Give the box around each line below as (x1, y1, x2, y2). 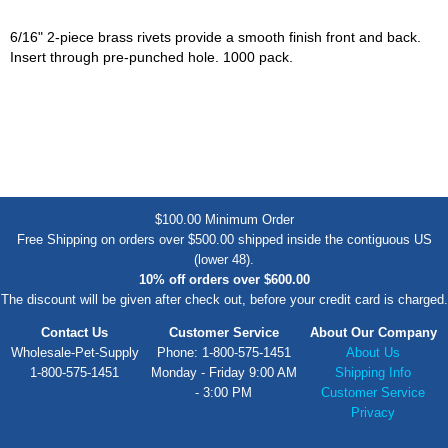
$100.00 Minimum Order (154, 212, 294, 227)
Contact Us (41, 325, 109, 340)
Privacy (351, 405, 396, 420)
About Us (346, 345, 401, 360)
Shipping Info (335, 365, 412, 380)
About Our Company (309, 325, 437, 340)
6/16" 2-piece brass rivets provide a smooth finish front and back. (10, 29, 421, 45)
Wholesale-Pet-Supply (10, 345, 139, 360)
